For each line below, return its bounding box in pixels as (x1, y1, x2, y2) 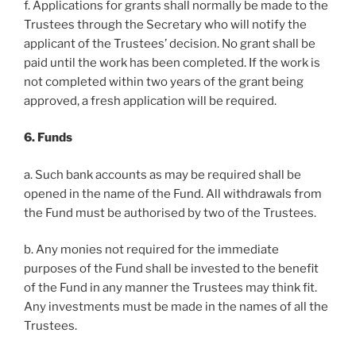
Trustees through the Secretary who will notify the (24, 17, 307, 32)
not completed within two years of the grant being (24, 74, 304, 89)
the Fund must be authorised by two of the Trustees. (24, 205, 316, 220)
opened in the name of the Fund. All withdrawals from (24, 186, 322, 201)
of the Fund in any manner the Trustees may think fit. (24, 281, 317, 295)
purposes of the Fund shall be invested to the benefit (24, 261, 319, 276)
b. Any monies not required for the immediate (24, 242, 279, 257)
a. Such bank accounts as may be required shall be (24, 167, 301, 182)
